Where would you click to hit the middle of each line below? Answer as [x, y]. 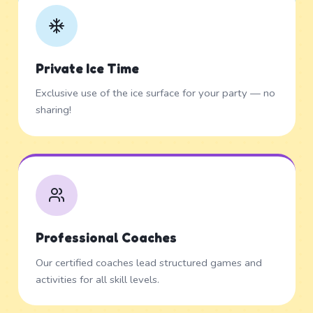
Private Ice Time [87, 68]
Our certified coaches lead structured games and [149, 262]
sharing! [53, 110]
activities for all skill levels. [97, 279]
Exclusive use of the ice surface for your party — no [155, 93]
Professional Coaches [106, 238]
